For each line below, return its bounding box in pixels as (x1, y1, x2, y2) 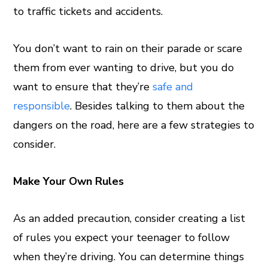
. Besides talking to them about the (70, 99, 245, 114)
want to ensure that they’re (13, 80, 153, 95)
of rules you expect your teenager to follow (13, 230, 230, 245)
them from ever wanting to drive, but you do (13, 60, 234, 75)
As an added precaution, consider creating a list (13, 211, 246, 226)
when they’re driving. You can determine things (13, 249, 245, 264)
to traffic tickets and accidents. (13, 4, 166, 19)
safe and (153, 80, 194, 95)
